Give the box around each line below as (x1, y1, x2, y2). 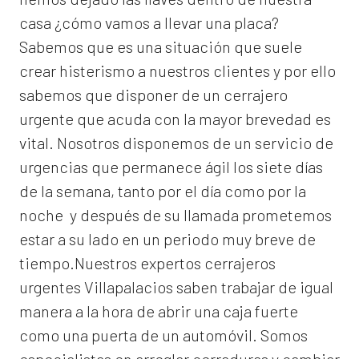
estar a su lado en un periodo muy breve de (19, 229, 316, 249)
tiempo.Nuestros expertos (19, 253, 204, 273)
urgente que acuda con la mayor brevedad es (19, 109, 331, 129)
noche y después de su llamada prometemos (19, 205, 332, 225)
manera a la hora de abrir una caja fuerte (19, 301, 298, 321)
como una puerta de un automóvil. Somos (19, 325, 308, 345)
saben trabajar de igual (173, 277, 333, 297)
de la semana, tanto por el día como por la (19, 181, 306, 201)
